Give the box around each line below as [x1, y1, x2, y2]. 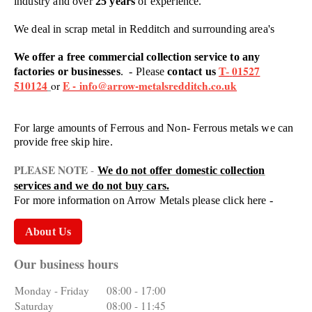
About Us [25, 226, 72, 237]
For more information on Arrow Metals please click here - [14, 194, 273, 206]
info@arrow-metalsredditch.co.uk [79, 78, 237, 93]
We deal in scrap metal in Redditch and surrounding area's [14, 23, 275, 35]
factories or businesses [14, 65, 120, 77]
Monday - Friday [15, 283, 89, 298]
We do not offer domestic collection [97, 164, 265, 176]
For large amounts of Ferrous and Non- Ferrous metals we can [14, 122, 294, 134]
